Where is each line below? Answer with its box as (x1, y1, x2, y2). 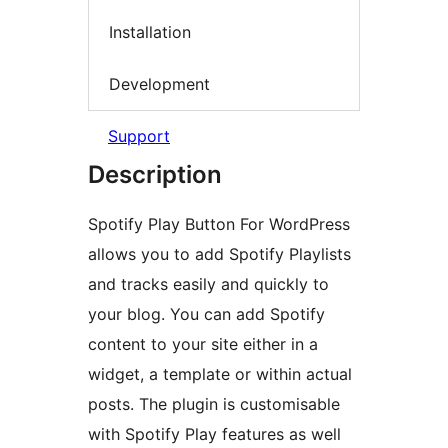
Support (108, 126, 170, 147)
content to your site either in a (88, 334, 318, 355)
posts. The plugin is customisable (88, 394, 340, 415)
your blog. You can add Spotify (88, 304, 325, 325)
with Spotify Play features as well (88, 424, 341, 445)
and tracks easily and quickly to (88, 274, 329, 295)
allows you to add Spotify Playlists (88, 244, 351, 265)
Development (109, 73, 210, 94)
